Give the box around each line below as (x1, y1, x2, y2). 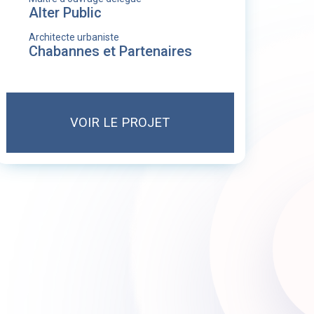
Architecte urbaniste (28, 32, 119, 43)
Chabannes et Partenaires (28, 43, 192, 60)
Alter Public (28, 4, 102, 21)
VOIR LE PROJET (70, 115, 170, 130)
